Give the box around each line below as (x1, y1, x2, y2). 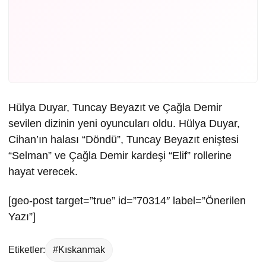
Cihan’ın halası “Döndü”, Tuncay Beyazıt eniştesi (8, 134, 239, 145)
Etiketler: (8, 245, 45, 255)
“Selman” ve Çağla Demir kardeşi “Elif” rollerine (8, 150, 232, 161)
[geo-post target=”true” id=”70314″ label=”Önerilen (8, 195, 246, 207)
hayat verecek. (8, 166, 78, 178)
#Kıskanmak (53, 245, 105, 255)
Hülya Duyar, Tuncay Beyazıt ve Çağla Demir (8, 102, 222, 113)
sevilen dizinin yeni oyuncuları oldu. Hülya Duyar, (8, 118, 240, 129)
